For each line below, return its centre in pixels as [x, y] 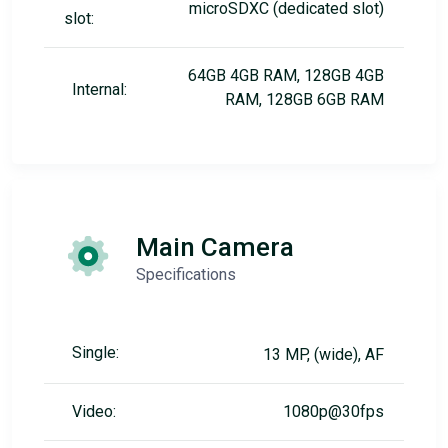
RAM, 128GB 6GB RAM [304, 99]
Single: [95, 352]
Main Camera [215, 246]
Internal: [99, 89]
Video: [94, 411]
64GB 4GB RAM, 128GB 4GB [286, 75]
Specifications [186, 274]
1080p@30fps [333, 411]
